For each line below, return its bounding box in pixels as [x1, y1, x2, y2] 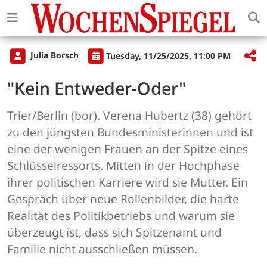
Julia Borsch [28, 49, 81, 61]
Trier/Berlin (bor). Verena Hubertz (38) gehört [7, 107, 252, 124]
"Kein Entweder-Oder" [7, 76, 186, 100]
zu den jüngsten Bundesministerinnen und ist [7, 124, 253, 141]
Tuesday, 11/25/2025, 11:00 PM [106, 49, 231, 61]
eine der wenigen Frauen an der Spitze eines [7, 141, 248, 157]
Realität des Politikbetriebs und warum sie [7, 207, 235, 224]
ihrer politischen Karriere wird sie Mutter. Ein [7, 174, 248, 191]
